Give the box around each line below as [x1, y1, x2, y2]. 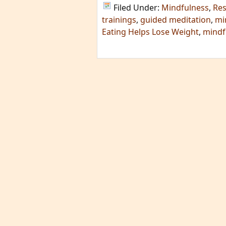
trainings [102, 14, 136, 25]
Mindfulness [161, 2, 209, 13]
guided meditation [140, 14, 211, 25]
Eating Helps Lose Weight [102, 26, 199, 37]
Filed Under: [114, 2, 161, 13]
